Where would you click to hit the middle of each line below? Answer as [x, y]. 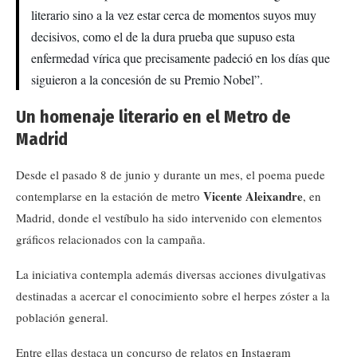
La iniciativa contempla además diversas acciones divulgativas [171, 274]
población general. [62, 317]
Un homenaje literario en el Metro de [153, 117]
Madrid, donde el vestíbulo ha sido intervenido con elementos [169, 218]
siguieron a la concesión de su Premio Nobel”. [147, 79]
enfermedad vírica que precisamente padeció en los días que [180, 58]
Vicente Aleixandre [253, 196]
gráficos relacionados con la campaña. [111, 239]
